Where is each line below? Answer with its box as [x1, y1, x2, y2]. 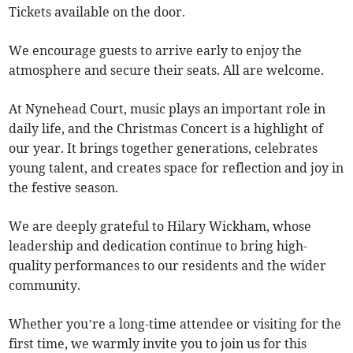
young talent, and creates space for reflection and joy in [9, 159, 344, 176]
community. [9, 277, 81, 293]
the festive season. [9, 179, 119, 195]
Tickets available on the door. [9, 3, 186, 20]
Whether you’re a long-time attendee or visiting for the [9, 315, 342, 332]
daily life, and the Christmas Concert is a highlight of [9, 120, 324, 136]
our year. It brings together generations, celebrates [9, 139, 318, 156]
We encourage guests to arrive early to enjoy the [9, 42, 303, 58]
